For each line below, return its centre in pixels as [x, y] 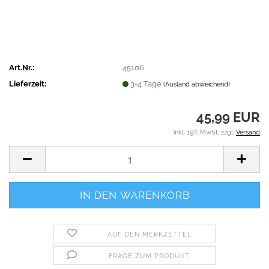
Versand [248, 132]
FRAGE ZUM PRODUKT [150, 256]
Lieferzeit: [28, 83]
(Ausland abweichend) [197, 84]
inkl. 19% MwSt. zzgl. [205, 132]
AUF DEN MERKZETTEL [149, 234]
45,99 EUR [228, 117]
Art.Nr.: [22, 67]
